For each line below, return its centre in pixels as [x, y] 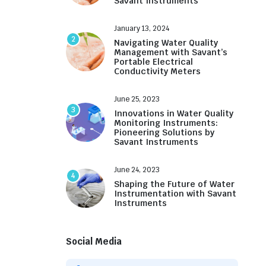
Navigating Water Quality [166, 43]
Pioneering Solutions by [164, 132]
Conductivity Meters [157, 71]
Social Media [94, 241]
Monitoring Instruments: [166, 123]
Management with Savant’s [171, 52]
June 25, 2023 [137, 99]
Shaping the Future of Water [174, 184]
